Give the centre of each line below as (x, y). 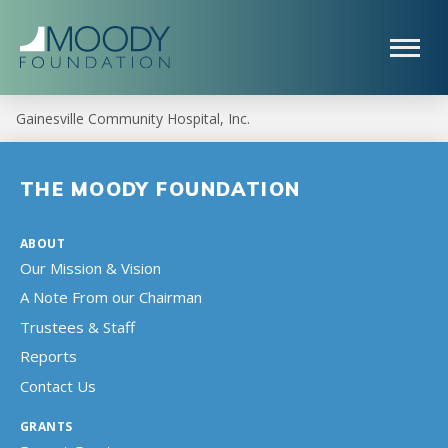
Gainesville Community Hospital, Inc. (132, 118)
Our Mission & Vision (90, 268)
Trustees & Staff (77, 326)
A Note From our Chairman (111, 297)
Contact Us (58, 385)
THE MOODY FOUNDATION (160, 189)
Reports (48, 356)
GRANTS (46, 426)
